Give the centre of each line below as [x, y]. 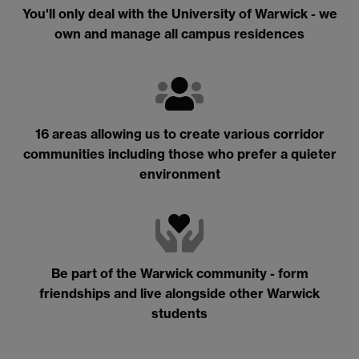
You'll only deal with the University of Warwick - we [179, 14]
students [179, 314]
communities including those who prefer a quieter [179, 153]
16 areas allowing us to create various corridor [179, 133]
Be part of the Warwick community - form [179, 274]
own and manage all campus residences [179, 34]
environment [179, 173]
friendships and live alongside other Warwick [179, 294]
